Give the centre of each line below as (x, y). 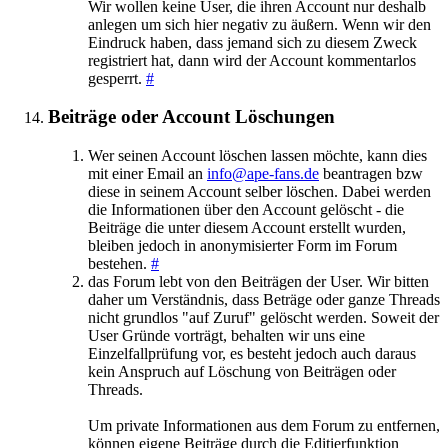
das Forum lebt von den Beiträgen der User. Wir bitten (258, 281)
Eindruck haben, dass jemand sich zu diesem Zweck (252, 42)
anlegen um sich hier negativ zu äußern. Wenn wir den (259, 24)
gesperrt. (117, 78)
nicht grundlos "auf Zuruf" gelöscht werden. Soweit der (263, 317)
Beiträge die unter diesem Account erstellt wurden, (247, 227)
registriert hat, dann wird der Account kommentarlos (252, 60)
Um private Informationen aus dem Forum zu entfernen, (264, 425)
